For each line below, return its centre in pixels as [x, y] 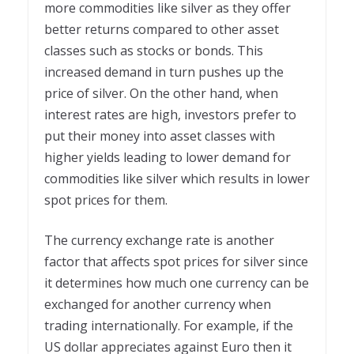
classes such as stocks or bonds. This [154, 51]
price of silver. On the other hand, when [161, 94]
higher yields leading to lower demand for [168, 158]
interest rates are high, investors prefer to [170, 115]
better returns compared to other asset [162, 30]
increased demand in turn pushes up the [164, 72]
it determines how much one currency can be [177, 283]
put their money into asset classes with [160, 136]
